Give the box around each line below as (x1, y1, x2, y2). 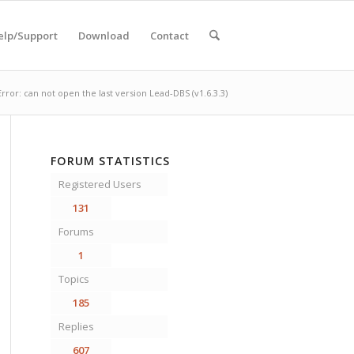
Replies (58, 319, 94, 333)
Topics (58, 272, 89, 286)
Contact (149, 28, 189, 43)
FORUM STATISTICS (50, 153, 170, 168)
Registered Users (58, 177, 141, 191)
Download (77, 28, 130, 43)
